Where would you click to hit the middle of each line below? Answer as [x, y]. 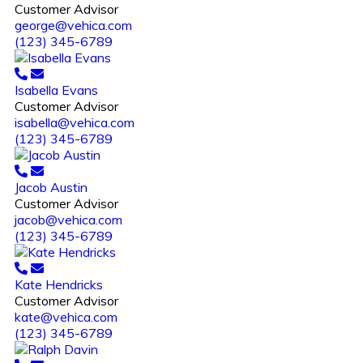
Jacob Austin [51, 187]
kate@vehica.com [66, 316]
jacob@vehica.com [68, 219]
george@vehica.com [73, 25]
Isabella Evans [56, 90]
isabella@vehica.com [75, 122]
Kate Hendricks [59, 284]
